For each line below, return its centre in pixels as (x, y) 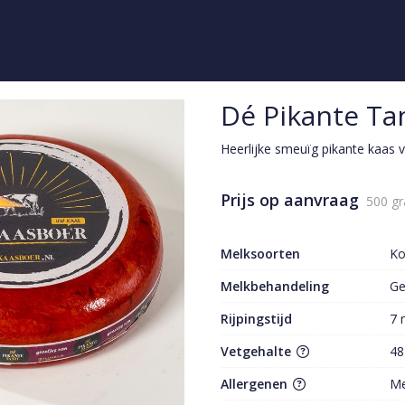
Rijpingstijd (256, 319)
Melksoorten (260, 254)
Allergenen (256, 384)
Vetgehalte (258, 351)
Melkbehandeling (275, 286)
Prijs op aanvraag (290, 200)
